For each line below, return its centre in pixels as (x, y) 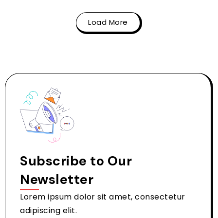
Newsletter (57, 180)
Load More (108, 22)
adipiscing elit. (48, 211)
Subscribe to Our (76, 161)
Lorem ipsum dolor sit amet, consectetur (103, 197)
